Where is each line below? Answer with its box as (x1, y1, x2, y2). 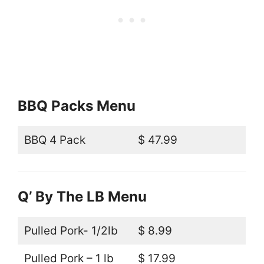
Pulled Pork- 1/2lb (24, 223, 118, 237)
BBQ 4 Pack (24, 133, 85, 147)
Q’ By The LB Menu (18, 187, 147, 205)
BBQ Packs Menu (18, 97, 136, 114)
